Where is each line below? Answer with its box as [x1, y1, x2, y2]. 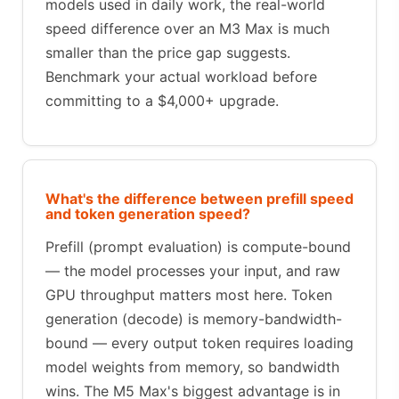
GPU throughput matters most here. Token [45, 285, 332, 304]
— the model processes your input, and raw [45, 261, 340, 280]
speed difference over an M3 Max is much [45, 19, 330, 37]
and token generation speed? [45, 204, 250, 223]
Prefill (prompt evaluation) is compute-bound [45, 237, 351, 256]
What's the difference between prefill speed [45, 189, 354, 208]
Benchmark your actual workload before [45, 67, 317, 85]
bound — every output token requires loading [45, 333, 354, 352]
